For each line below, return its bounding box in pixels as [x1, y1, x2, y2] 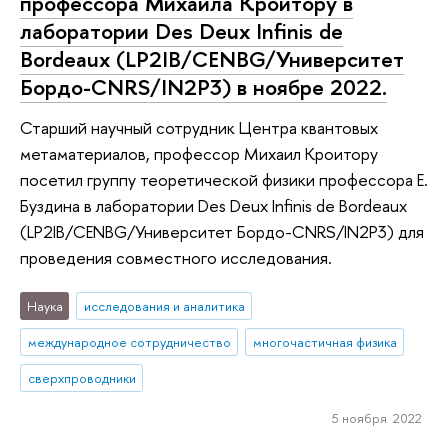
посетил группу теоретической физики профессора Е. [20, 167, 428, 191]
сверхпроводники [27, 368, 136, 387]
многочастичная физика [252, 333, 397, 352]
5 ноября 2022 [331, 408, 422, 427]
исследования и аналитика [83, 297, 245, 316]
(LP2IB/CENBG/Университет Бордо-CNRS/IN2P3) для [20, 219, 424, 243]
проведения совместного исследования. [20, 245, 332, 269]
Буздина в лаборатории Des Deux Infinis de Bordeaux [20, 193, 407, 217]
